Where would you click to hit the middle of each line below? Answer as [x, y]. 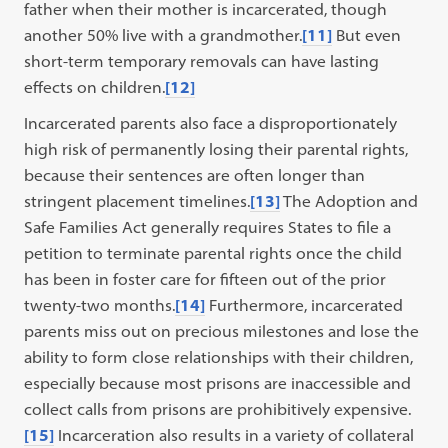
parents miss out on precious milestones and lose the [222, 331]
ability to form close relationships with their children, [219, 357]
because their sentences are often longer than [195, 175]
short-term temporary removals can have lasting [202, 61]
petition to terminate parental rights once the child [213, 253]
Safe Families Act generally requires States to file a [208, 227]
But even [367, 35]
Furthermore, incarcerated [304, 305]
